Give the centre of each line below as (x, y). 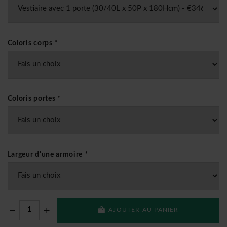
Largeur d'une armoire (46, 154)
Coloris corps (31, 43)
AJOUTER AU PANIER (144, 210)
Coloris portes (32, 99)
